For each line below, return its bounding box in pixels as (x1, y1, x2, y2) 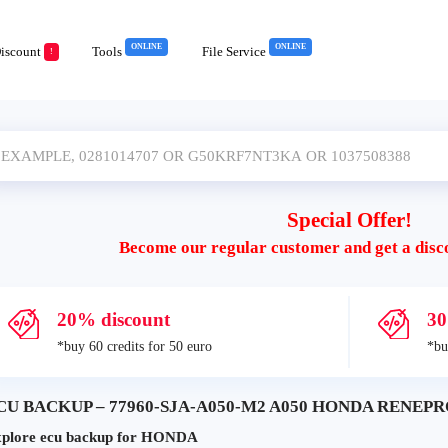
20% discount (56, 309, 170, 330)
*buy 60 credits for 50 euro (57, 339, 212, 354)
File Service (202, 44, 269, 59)
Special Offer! (286, 208, 412, 232)
